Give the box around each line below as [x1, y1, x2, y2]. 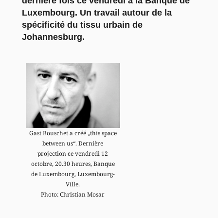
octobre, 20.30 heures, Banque [31, 160, 115, 168]
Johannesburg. [21, 32, 85, 42]
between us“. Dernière [42, 139, 104, 148]
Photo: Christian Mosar [41, 190, 105, 199]
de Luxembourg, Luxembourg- [31, 170, 115, 179]
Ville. [66, 180, 80, 189]
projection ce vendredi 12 [37, 149, 109, 158]
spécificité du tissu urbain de [21, 19, 143, 30]
